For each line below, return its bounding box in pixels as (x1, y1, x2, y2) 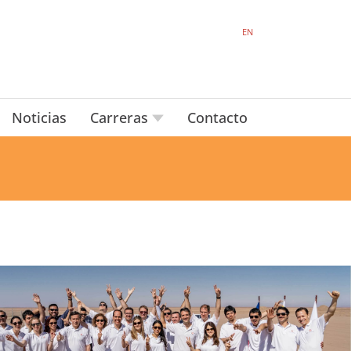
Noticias (11, 108, 67, 127)
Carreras (89, 108, 152, 127)
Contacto (186, 108, 248, 127)
